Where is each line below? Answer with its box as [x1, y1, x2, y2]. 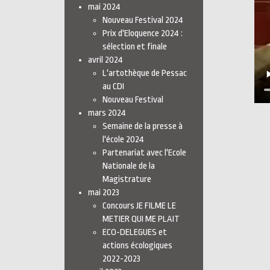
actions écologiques [102, 240, 172, 251]
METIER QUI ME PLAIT [102, 214, 180, 224]
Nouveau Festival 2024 [102, 15, 183, 25]
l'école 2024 [102, 134, 144, 145]
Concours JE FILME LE [102, 201, 176, 211]
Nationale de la [102, 161, 155, 171]
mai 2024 [88, 2, 121, 12]
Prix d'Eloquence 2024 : [102, 28, 183, 39]
